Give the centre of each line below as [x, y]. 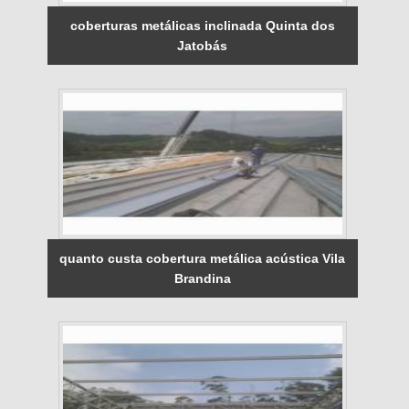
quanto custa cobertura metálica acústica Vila [203, 258]
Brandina [202, 278]
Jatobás [203, 45]
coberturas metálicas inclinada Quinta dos [202, 25]
